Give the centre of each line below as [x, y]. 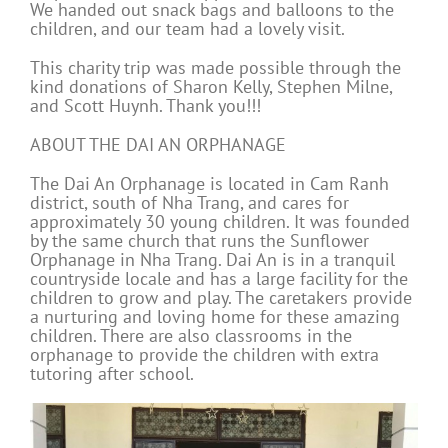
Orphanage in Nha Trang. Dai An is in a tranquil [212, 260]
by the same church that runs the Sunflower [199, 241]
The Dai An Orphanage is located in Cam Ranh [209, 184]
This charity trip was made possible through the [215, 68]
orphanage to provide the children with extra [204, 355]
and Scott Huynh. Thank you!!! [145, 106]
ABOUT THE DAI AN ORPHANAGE [158, 145]
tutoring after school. [112, 374]
